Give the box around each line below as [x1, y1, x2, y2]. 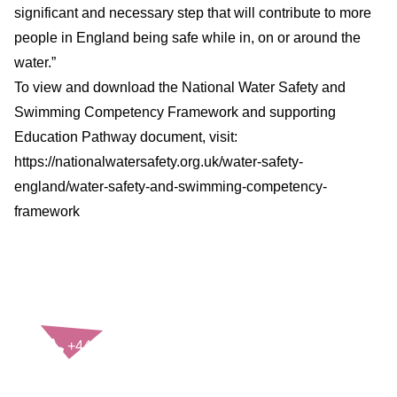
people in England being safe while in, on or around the [14, 29, 361, 45]
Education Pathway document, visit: [14, 128, 237, 144]
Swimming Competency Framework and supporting [14, 104, 336, 120]
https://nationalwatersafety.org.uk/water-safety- [14, 153, 303, 169]
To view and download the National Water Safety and [14, 79, 346, 95]
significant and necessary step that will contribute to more [14, 4, 371, 20]
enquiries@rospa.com [67, 363, 206, 378]
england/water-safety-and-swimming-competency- [14, 178, 327, 194]
